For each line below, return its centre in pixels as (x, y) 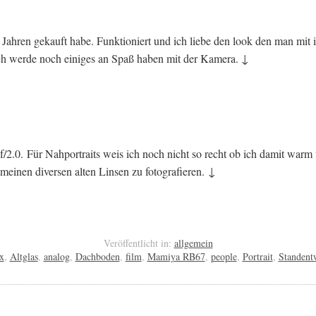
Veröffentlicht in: (137, 243)
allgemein (193, 243)
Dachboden (97, 256)
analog (56, 256)
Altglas (24, 256)
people (224, 256)
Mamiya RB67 (176, 256)
